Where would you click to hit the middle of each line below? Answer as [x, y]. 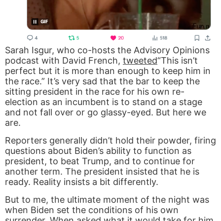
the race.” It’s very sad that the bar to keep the [102, 81]
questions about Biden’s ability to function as [98, 150]
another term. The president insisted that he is [102, 171]
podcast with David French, [64, 60]
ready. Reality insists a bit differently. [82, 182]
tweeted [140, 60]
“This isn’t [178, 60]
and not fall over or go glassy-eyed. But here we [106, 112]
